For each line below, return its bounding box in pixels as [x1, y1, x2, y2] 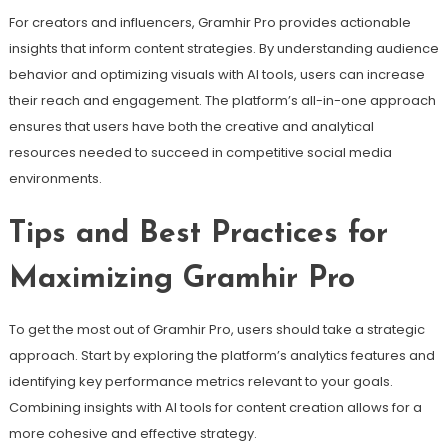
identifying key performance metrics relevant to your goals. [8, 371, 393, 391]
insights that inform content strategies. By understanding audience [8, 38, 439, 58]
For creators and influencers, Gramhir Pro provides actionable [8, 12, 411, 32]
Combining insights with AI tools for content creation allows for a [8, 397, 422, 417]
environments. [8, 168, 102, 188]
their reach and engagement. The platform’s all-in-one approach [8, 90, 436, 110]
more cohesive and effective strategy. [8, 423, 257, 443]
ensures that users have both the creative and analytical [8, 116, 374, 136]
